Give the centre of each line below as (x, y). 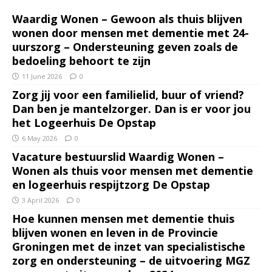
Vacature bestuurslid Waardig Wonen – (118, 156)
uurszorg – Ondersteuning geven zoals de (125, 46)
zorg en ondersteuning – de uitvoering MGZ (131, 260)
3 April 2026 (40, 200)
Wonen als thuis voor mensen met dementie (133, 170)
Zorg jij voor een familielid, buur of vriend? (128, 94)
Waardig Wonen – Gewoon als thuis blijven (127, 19)
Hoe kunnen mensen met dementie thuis (123, 218)
